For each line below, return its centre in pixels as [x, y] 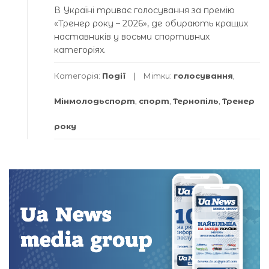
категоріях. [80, 50]
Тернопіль [196, 101]
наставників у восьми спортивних [132, 37]
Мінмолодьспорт [95, 101]
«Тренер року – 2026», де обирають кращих [151, 24]
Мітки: [159, 76]
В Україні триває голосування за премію [144, 11]
